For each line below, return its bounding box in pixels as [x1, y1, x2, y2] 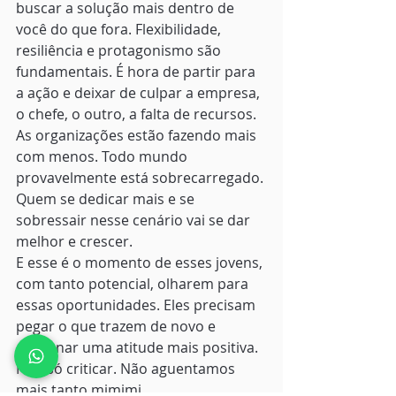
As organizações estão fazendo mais [16, 126, 260, 146]
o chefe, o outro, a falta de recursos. [16, 104, 260, 125]
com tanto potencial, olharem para [16, 274, 252, 294]
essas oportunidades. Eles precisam [16, 295, 259, 316]
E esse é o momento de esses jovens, [16, 253, 266, 273]
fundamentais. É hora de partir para [16, 62, 259, 82]
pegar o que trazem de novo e [16, 316, 219, 337]
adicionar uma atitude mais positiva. [16, 338, 262, 358]
